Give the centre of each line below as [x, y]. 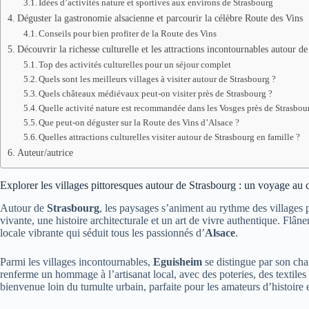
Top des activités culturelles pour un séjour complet [135, 64]
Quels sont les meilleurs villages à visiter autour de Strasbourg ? [158, 79]
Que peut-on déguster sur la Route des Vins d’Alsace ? [139, 122]
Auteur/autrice [45, 152]
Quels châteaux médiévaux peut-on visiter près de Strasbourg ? [156, 93]
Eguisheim [178, 261]
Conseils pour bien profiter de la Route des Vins [128, 33]
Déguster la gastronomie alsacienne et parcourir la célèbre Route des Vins [160, 18]
